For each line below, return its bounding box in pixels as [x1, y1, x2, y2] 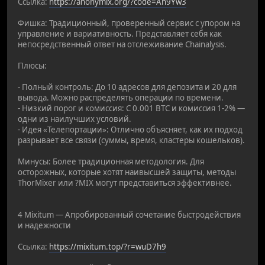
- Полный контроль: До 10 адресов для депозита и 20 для [18, 81, 237, 92]
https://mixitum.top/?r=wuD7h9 [49, 241, 166, 252]
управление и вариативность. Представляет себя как [18, 28, 222, 39]
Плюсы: [18, 60, 47, 71]
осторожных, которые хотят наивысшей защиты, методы [18, 166, 236, 177]
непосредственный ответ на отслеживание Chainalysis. [18, 38, 227, 50]
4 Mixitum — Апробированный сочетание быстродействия [18, 209, 241, 220]
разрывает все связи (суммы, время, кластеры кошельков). [18, 134, 245, 146]
